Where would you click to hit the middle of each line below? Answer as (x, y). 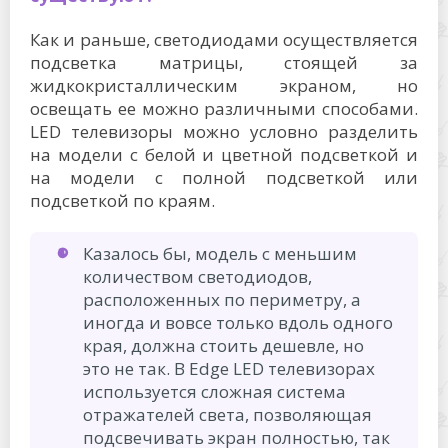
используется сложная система (214, 391)
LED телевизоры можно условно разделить (224, 131)
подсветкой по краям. (122, 200)
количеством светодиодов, (197, 276)
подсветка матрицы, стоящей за (224, 62)
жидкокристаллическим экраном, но (224, 85)
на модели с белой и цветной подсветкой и (224, 154)
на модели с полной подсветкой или (224, 177)
